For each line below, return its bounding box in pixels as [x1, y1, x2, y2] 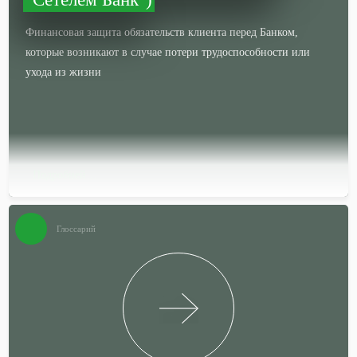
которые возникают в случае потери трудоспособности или [25, 46, 311, 58]
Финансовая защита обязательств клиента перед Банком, [25, 26, 299, 38]
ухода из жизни [25, 66, 102, 78]
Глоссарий [57, 224, 96, 233]
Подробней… [33, 169, 98, 181]
